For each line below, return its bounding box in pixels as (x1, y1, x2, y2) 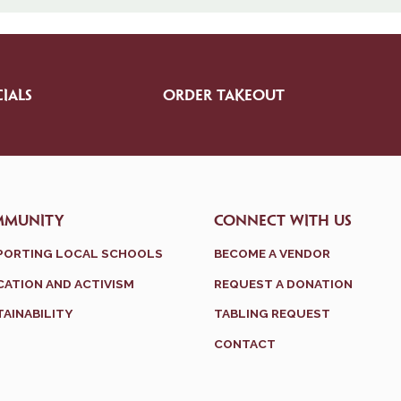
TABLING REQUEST (214, 306, 330, 321)
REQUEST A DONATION (214, 276, 353, 291)
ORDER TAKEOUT (162, 89, 285, 103)
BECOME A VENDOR (214, 246, 330, 260)
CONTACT (214, 336, 276, 351)
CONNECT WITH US (214, 214, 352, 228)
